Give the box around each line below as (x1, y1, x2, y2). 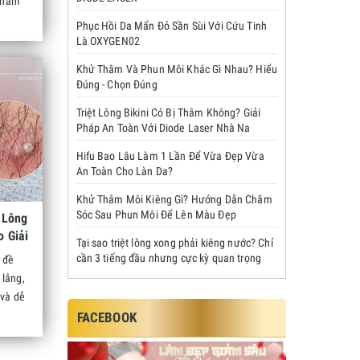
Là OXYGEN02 (76, 35, 141, 47)
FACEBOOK (76, 309, 137, 325)
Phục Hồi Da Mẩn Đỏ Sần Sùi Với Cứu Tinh (76, 19, 267, 32)
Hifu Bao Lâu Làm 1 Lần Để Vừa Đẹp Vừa (76, 149, 264, 162)
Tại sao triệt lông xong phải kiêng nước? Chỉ (76, 236, 273, 249)
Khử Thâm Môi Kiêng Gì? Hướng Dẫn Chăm (76, 193, 272, 206)
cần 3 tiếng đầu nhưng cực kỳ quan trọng (76, 252, 261, 264)
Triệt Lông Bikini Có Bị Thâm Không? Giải (76, 106, 261, 119)
